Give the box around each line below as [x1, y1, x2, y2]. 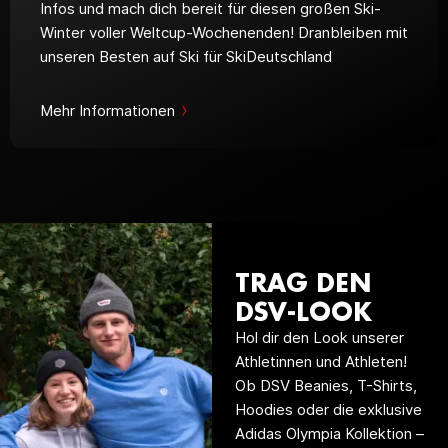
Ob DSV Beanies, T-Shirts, [234, 375, 417, 395]
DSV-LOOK [234, 294, 372, 327]
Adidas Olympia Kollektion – [234, 423, 424, 443]
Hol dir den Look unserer [234, 327, 404, 347]
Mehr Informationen [40, 101, 175, 121]
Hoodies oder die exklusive [234, 399, 422, 419]
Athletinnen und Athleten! [234, 351, 407, 371]
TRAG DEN [234, 265, 371, 298]
